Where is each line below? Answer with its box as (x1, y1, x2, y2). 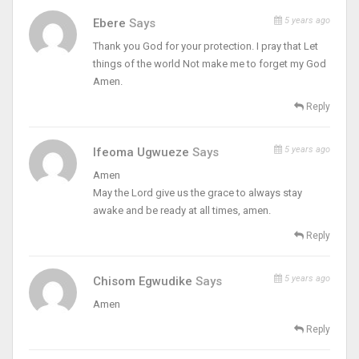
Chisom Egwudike (93, 273, 196, 288)
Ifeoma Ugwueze (93, 144, 192, 159)
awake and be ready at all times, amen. (93, 204, 271, 216)
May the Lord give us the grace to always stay (93, 186, 302, 199)
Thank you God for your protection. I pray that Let (93, 39, 318, 52)
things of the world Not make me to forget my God (93, 57, 326, 70)
